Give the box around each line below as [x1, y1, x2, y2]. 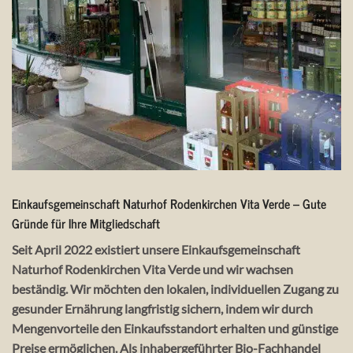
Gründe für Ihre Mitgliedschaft [12, 213, 160, 234]
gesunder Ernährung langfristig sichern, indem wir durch [12, 301, 313, 317]
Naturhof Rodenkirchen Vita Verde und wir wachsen [12, 262, 293, 277]
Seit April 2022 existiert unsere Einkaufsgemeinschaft [12, 242, 300, 258]
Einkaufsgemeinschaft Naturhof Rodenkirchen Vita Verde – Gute [12, 193, 326, 214]
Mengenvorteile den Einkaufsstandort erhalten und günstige [12, 321, 338, 336]
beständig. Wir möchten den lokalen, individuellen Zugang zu [12, 281, 339, 297]
